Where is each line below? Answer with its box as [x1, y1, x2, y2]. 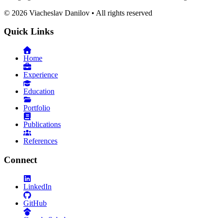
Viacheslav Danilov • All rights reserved [27, 8, 152, 17]
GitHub [23, 199, 47, 207]
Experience [23, 71, 58, 79]
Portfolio [23, 104, 50, 112]
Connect [4, 154, 37, 165]
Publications [23, 120, 61, 129]
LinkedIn [23, 182, 52, 191]
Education [23, 87, 54, 96]
